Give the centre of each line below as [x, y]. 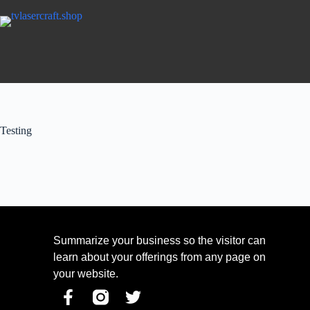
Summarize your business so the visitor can [160, 241]
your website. [86, 274]
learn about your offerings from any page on [160, 257]
